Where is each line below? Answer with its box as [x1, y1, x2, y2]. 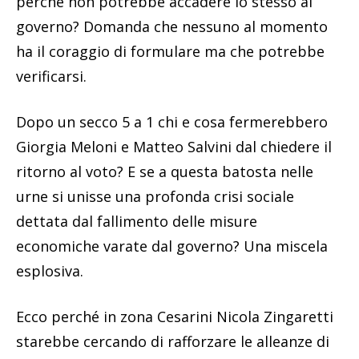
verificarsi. [16, 66, 87, 86]
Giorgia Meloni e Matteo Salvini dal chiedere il [16, 136, 332, 156]
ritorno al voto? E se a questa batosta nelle [16, 161, 313, 181]
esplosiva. [16, 260, 83, 280]
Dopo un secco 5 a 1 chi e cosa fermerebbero [16, 111, 328, 131]
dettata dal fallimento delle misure [16, 211, 257, 231]
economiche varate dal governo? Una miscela [16, 236, 328, 256]
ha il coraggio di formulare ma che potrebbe [16, 41, 325, 61]
